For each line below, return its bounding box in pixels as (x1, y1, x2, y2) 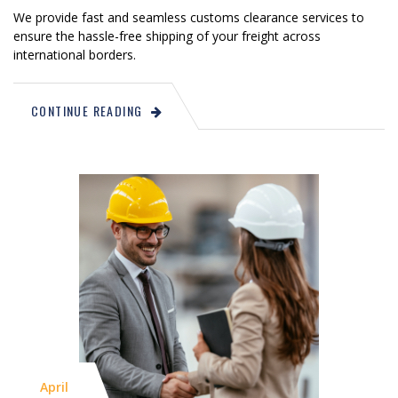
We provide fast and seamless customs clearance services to (13, 8, 364, 26)
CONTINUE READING (31, 100, 143, 120)
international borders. (13, 45, 136, 63)
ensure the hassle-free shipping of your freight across (13, 27, 321, 44)
